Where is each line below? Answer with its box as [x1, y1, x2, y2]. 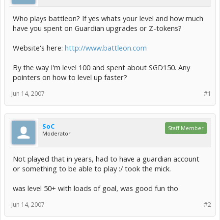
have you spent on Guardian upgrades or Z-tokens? [13, 23, 182, 33]
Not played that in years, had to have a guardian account [13, 154, 199, 164]
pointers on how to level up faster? [13, 72, 127, 82]
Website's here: [13, 43, 65, 53]
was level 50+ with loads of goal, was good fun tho [13, 183, 178, 193]
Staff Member [168, 124, 204, 132]
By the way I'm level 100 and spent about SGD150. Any [13, 62, 190, 72]
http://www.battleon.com [65, 43, 147, 53]
